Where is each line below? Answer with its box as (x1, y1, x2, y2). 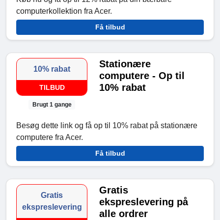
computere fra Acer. (16, 133, 83, 141)
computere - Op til (99, 70, 185, 81)
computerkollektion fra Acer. (16, 6, 112, 15)
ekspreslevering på (99, 196, 189, 207)
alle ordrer (99, 208, 148, 219)
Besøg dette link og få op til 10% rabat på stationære (16, 121, 197, 130)
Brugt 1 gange (32, 101, 72, 108)
